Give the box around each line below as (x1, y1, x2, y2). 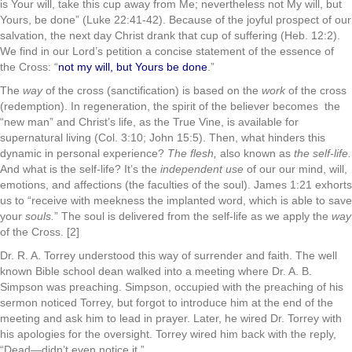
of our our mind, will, (244, 163, 347, 175)
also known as (220, 147, 291, 159)
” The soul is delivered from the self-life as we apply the (54, 210, 332, 222)
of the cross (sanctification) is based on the (42, 84, 262, 97)
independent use (160, 163, 244, 175)
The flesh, (167, 147, 220, 159)
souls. (25, 210, 54, 222)
